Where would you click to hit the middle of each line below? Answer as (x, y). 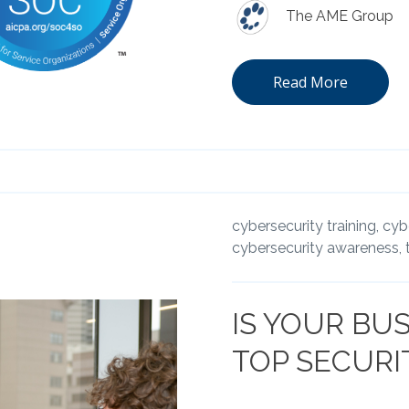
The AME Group (340, 16)
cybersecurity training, (305, 225)
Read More (310, 83)
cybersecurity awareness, (317, 247)
